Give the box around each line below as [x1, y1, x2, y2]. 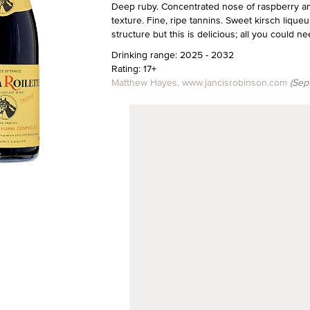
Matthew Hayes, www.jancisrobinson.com [111, 75, 290, 89]
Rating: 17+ [111, 62, 156, 75]
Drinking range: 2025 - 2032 [111, 48, 234, 62]
